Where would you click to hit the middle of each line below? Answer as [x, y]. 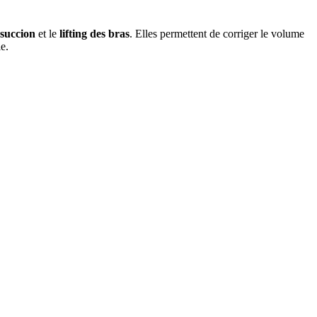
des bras [110, 33]
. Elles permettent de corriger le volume [217, 33]
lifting [72, 33]
